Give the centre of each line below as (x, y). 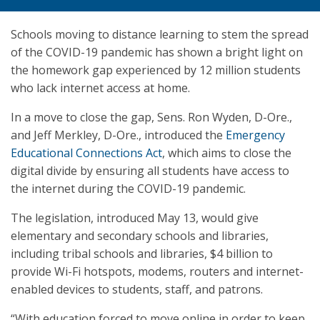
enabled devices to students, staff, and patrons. (137, 289)
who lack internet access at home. (100, 88)
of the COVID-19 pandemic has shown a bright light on (157, 52)
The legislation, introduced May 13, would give (135, 218)
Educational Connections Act (86, 153)
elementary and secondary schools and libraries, (140, 236)
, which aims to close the (227, 153)
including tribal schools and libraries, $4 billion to (142, 254)
